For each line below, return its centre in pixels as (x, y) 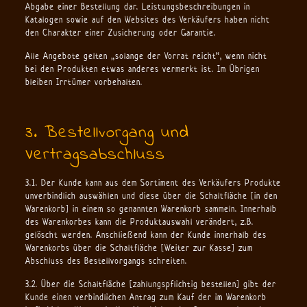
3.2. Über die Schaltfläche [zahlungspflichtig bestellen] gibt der (150, 284)
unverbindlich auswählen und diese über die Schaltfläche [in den (151, 196)
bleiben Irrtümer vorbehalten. (84, 82)
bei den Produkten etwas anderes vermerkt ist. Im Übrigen (142, 69)
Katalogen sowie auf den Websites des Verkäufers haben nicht (147, 20)
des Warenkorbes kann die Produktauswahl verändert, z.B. (139, 222)
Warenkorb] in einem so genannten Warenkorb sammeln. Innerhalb (151, 209)
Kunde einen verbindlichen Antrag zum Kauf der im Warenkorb (146, 297)
